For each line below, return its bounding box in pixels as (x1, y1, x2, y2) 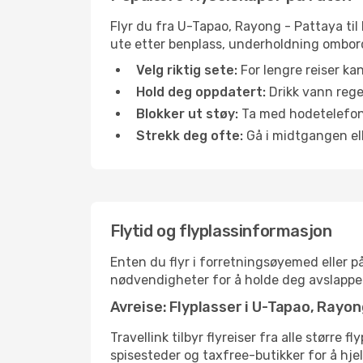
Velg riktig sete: (136, 62, 237, 78)
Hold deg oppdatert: (136, 84, 266, 100)
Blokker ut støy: (136, 106, 238, 122)
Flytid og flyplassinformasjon (110, 221, 332, 241)
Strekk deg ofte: (136, 128, 243, 143)
